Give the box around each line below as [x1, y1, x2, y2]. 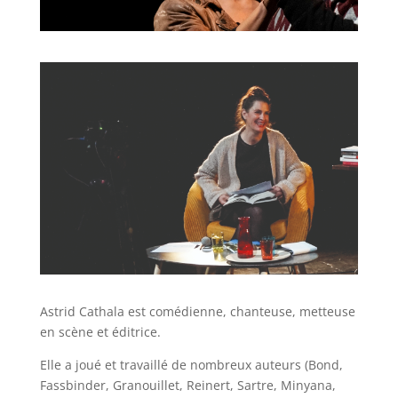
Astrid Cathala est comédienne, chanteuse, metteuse [39, 302, 355, 320]
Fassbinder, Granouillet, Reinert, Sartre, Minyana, [39, 376, 336, 394]
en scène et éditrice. [39, 322, 161, 340]
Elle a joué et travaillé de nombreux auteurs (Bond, [39, 355, 343, 373]
